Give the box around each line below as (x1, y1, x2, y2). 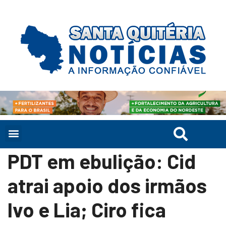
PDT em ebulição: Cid (8, 148, 196, 173)
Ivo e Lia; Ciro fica (8, 197, 166, 221)
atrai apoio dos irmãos (8, 173, 207, 197)
